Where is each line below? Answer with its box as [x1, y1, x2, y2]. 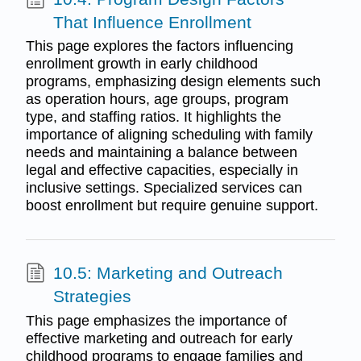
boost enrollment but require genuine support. [25, 197, 318, 214]
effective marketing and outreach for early [25, 330, 293, 346]
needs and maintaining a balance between [25, 144, 297, 161]
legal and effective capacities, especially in [25, 162, 298, 179]
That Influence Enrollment [52, 12, 251, 31]
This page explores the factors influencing [25, 38, 293, 55]
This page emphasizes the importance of [25, 312, 287, 329]
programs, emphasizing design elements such [25, 73, 321, 90]
